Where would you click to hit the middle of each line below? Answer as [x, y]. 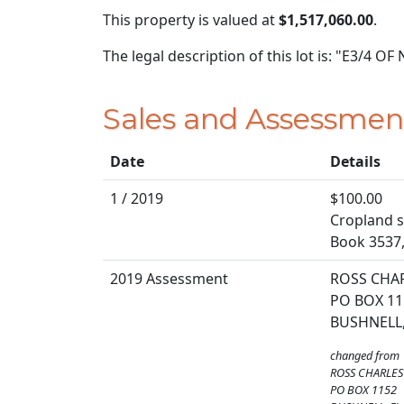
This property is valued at [191, 20]
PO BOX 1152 [363, 389]
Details [355, 161]
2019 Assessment [169, 278]
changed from [365, 355]
